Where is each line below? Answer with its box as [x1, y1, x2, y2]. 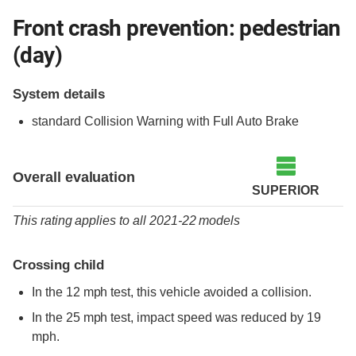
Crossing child [13, 257, 105, 273]
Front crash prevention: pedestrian [13, 15, 341, 42]
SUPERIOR [252, 184, 319, 198]
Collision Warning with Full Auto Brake [80, 114, 299, 129]
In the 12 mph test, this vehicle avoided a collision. [32, 285, 311, 300]
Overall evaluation [13, 169, 136, 186]
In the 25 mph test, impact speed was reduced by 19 [32, 311, 321, 325]
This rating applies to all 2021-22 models [13, 214, 241, 228]
